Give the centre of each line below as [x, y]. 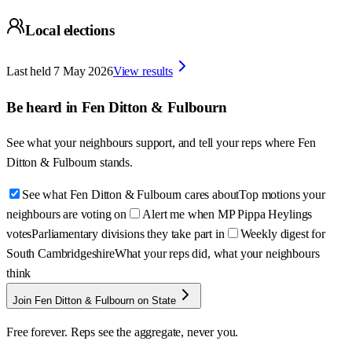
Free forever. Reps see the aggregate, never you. [123, 332]
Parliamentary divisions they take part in [128, 234]
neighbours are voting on [67, 214]
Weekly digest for [282, 234]
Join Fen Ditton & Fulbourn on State [94, 301]
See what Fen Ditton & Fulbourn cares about [131, 195]
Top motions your [282, 195]
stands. [117, 163]
